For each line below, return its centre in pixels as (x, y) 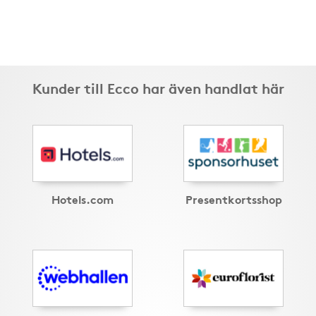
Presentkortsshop (233, 199)
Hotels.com (83, 199)
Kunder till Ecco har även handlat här (158, 87)
